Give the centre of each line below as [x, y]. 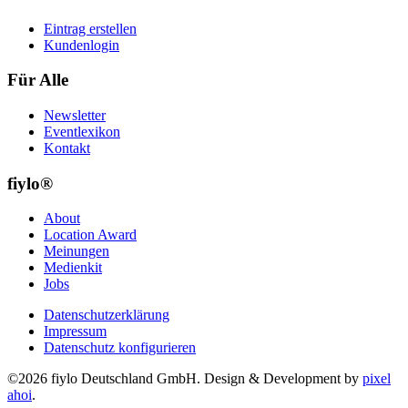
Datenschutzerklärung [107, 315]
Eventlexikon [82, 131]
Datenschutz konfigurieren [120, 348]
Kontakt [67, 148]
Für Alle [38, 80]
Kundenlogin [82, 45]
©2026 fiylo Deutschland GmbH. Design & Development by [185, 379]
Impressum [75, 331]
